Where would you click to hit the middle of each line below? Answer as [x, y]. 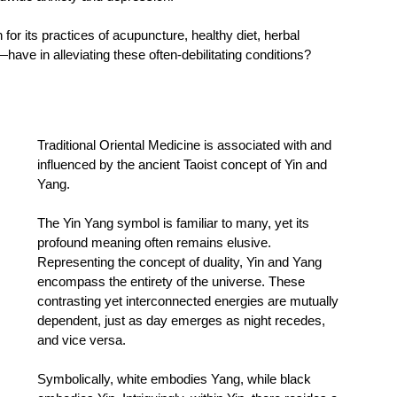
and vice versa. [83, 340]
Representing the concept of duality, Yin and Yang [181, 262]
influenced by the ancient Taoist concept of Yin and [184, 165]
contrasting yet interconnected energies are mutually [190, 301]
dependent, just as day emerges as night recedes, [183, 321]
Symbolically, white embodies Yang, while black [176, 379]
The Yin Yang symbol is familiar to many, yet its [175, 223]
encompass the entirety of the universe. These [173, 282]
